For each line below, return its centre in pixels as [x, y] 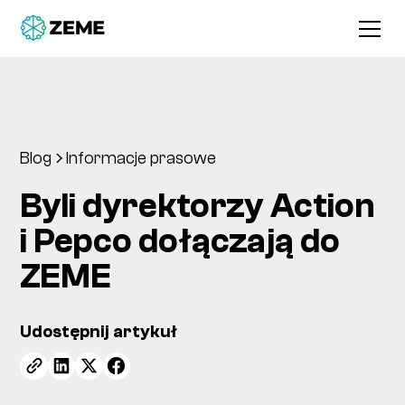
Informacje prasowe [141, 158]
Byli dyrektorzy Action [198, 206]
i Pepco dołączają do [180, 241]
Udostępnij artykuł [99, 332]
